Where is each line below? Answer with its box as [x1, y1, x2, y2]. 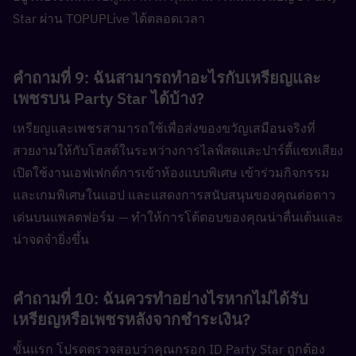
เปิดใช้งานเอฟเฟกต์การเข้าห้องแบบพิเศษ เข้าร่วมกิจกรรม [13, 164, 330, 180]
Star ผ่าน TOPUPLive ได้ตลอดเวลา [13, 10, 205, 26]
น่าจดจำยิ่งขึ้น [13, 231, 89, 247]
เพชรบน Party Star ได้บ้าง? [13, 87, 212, 109]
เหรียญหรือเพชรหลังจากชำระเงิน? [13, 308, 258, 330]
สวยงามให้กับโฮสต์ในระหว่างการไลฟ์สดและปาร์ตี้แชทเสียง [13, 142, 343, 158]
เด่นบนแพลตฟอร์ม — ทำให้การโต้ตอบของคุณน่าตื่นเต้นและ [13, 209, 343, 225]
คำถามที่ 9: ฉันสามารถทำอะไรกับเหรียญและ [13, 67, 321, 88]
